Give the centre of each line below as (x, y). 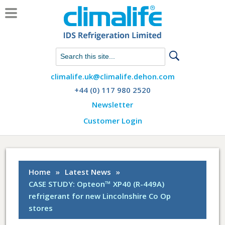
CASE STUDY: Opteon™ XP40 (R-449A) (97, 184)
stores (41, 208)
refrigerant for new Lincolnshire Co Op (100, 196)
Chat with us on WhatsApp (90, 53)
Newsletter (113, 104)
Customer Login (113, 121)
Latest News (88, 172)
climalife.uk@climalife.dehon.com (113, 76)
